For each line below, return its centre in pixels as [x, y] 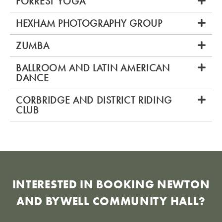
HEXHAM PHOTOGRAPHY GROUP [89, 23]
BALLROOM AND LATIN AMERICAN [93, 68]
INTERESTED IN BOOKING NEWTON [111, 184]
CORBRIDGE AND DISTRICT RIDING [94, 100]
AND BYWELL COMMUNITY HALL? [111, 201]
